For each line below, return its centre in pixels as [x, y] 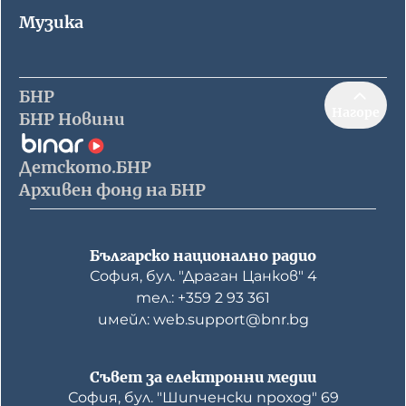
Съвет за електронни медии [203, 377]
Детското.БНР [85, 167]
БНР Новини [72, 119]
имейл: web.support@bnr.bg [203, 319]
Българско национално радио [203, 256]
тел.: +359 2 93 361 [203, 298]
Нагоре [356, 112]
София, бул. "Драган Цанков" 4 [203, 276]
